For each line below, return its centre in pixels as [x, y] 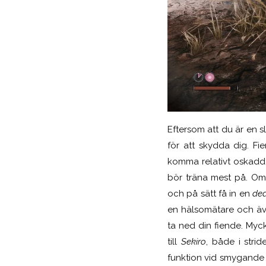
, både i [225, 241]
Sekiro [193, 241]
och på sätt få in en [210, 193]
